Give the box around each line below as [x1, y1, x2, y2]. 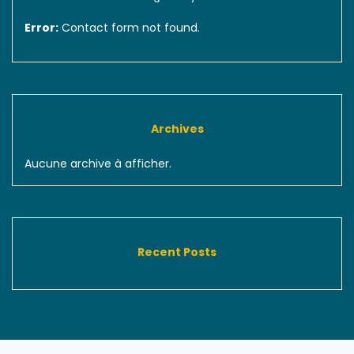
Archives [150, 120, 204, 137]
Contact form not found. [58, 19, 200, 36]
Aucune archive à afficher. [24, 155, 171, 171]
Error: [24, 19, 58, 36]
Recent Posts [137, 243, 217, 260]
